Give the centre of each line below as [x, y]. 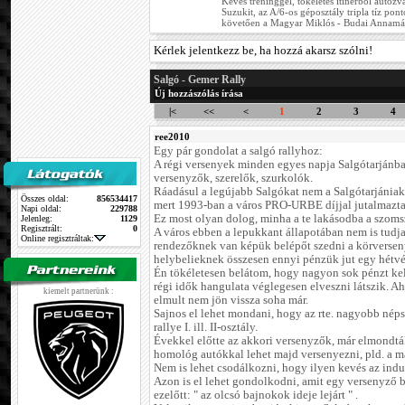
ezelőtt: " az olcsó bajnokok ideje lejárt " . [256, 396]
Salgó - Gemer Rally [200, 80]
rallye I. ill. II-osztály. [206, 328]
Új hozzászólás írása [199, 94]
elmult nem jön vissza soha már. [231, 301]
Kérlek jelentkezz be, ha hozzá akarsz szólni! [263, 51]
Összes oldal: [45, 198]
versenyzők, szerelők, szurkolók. [233, 179]
